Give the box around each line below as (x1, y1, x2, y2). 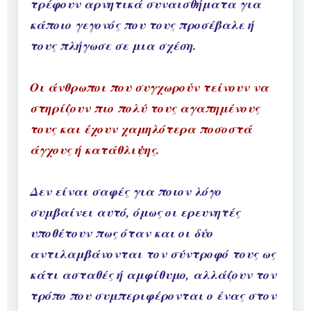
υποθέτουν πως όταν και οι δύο (30, 224, 213, 242)
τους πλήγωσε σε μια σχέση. (30, 37, 201, 55)
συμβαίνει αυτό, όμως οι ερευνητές (30, 203, 240, 221)
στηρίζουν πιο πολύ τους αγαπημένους (30, 99, 260, 117)
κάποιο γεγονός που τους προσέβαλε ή (30, 16, 254, 34)
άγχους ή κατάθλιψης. (30, 141, 160, 159)
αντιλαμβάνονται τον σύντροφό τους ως (30, 245, 276, 263)
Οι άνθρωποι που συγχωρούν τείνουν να (30, 78, 269, 96)
